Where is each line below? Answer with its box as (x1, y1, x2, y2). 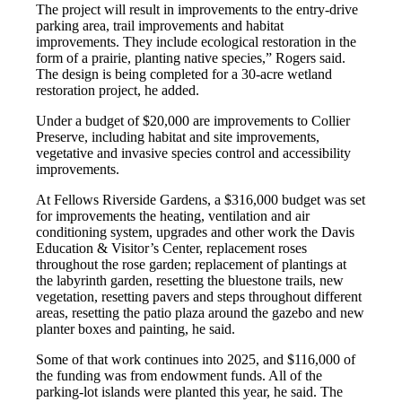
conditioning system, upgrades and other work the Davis (36, 224, 355, 240)
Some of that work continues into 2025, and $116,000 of (36, 352, 356, 368)
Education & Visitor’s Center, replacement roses (36, 240, 308, 257)
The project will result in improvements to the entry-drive (36, 2, 359, 18)
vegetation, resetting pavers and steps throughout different (36, 289, 363, 305)
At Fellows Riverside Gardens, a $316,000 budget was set (36, 192, 366, 208)
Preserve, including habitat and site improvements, (36, 129, 320, 145)
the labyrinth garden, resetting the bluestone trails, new (36, 273, 345, 289)
